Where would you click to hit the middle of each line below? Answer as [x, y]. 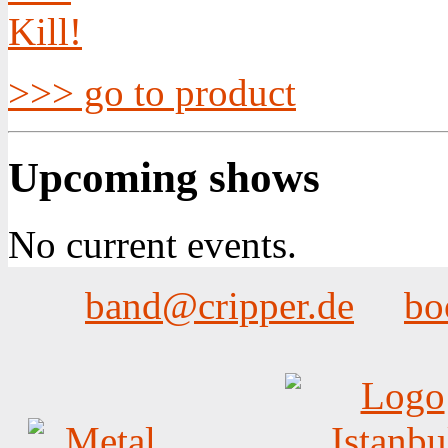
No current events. [152, 244]
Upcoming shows [164, 177]
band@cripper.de [219, 305]
